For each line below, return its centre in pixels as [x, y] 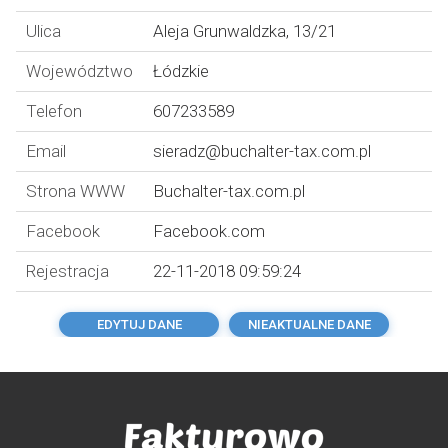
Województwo [79, 71]
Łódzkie [181, 71]
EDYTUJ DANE [139, 324]
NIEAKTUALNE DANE [309, 324]
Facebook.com [209, 231]
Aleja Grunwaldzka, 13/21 [244, 31]
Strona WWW [75, 191]
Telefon [54, 111]
